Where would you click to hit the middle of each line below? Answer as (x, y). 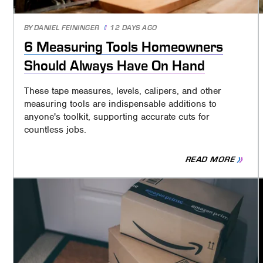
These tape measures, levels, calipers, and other (122, 91)
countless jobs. (55, 130)
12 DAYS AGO (134, 28)
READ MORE (210, 160)
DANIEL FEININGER (67, 28)
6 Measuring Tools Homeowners (123, 47)
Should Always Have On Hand (114, 66)
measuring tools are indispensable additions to (120, 104)
